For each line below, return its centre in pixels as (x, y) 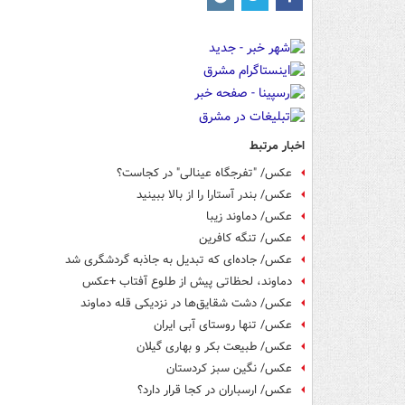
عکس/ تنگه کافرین (245, 238)
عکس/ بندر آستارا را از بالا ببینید (214, 194)
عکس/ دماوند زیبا (249, 216)
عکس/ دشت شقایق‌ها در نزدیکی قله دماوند (186, 303)
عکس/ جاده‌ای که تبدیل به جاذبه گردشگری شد (179, 259)
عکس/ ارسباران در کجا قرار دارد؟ (215, 390)
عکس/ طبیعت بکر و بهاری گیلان (214, 346)
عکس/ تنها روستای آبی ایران (223, 325)
